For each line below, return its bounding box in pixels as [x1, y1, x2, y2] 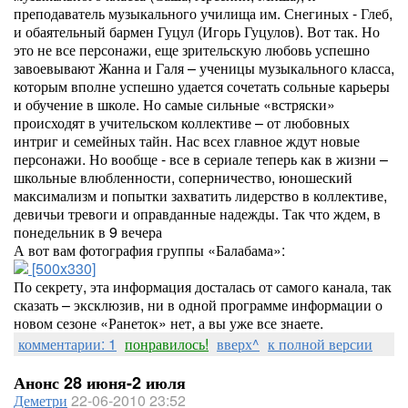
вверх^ [217, 333, 260, 354]
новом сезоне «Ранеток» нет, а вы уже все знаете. [14, 312, 323, 333]
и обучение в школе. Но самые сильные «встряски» [14, 94, 335, 115]
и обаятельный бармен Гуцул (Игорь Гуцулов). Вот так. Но [14, 21, 380, 42]
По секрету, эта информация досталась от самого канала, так [14, 276, 392, 297]
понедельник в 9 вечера [14, 221, 162, 242]
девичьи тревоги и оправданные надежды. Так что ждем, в [14, 203, 381, 224]
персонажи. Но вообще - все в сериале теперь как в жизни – [14, 148, 388, 169]
